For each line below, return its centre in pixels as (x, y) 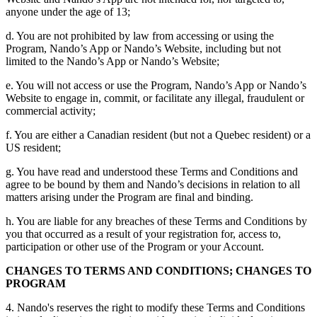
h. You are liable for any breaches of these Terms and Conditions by (156, 221)
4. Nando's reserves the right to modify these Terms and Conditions (155, 308)
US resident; (33, 148)
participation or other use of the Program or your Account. (135, 247)
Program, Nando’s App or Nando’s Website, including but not (143, 49)
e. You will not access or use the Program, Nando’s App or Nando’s (156, 86)
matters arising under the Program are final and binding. (129, 197)
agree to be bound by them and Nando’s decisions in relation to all (153, 185)
